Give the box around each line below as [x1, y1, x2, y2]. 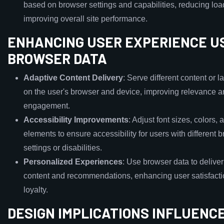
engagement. [23, 101, 70, 110]
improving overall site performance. [23, 14, 147, 23]
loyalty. [23, 185, 48, 194]
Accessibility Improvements [23, 115, 128, 124]
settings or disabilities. [23, 143, 102, 152]
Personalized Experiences [23, 157, 122, 166]
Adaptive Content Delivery [23, 73, 123, 82]
